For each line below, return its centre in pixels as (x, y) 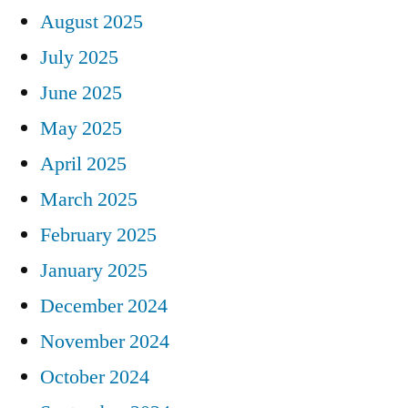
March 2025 (89, 199)
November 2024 (105, 341)
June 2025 (81, 92)
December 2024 (104, 306)
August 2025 (92, 21)
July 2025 (79, 57)
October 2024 (95, 377)
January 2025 (94, 270)
